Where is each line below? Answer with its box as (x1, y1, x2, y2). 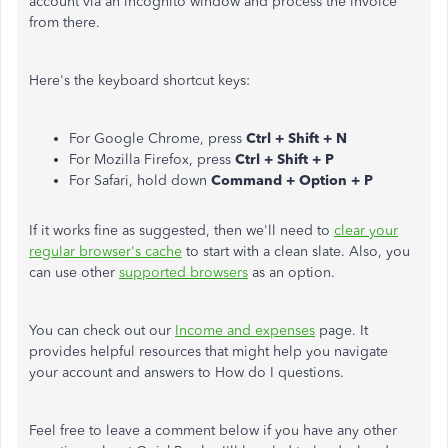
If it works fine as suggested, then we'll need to (29, 222, 334, 239)
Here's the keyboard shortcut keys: (29, 72, 250, 89)
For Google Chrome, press (69, 130, 246, 147)
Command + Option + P (211, 172, 373, 189)
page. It (315, 322, 368, 339)
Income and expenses (175, 322, 315, 339)
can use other (29, 264, 119, 281)
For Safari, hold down (69, 172, 211, 189)
